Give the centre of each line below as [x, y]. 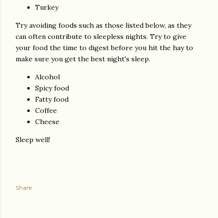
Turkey [47, 7]
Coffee [46, 110]
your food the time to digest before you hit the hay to [104, 48]
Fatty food [52, 99]
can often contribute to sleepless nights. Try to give [101, 36]
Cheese [47, 122]
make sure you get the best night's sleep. [83, 59]
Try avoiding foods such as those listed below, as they [103, 25]
